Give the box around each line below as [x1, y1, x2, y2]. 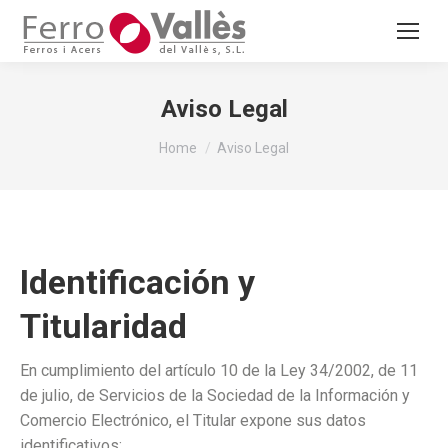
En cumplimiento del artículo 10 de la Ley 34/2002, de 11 [20, 361, 418, 380]
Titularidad [20, 306, 187, 346]
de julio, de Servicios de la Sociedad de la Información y [20, 386, 410, 405]
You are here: [159, 129, 248, 148]
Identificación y [20, 262, 255, 302]
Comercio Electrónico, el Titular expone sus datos [20, 411, 366, 430]
